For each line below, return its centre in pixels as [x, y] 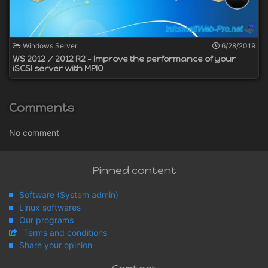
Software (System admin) [69, 194]
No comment [34, 132]
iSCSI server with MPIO [58, 68]
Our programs [46, 220]
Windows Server [49, 45]
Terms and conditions [65, 232]
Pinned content [134, 170]
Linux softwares [50, 207]
